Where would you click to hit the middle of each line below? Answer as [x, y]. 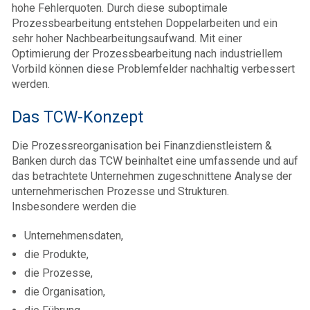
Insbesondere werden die [74, 207]
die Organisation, [65, 292]
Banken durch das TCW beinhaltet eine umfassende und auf [155, 161]
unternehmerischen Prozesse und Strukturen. [120, 191]
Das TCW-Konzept [77, 117]
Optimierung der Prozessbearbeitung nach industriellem [147, 54]
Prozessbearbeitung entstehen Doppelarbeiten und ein [145, 23]
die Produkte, [56, 254]
